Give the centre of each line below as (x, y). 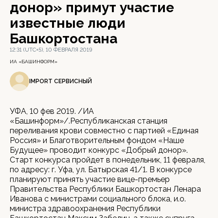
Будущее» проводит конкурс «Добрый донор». (99, 150)
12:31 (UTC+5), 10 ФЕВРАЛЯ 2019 (51, 50)
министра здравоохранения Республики (85, 209)
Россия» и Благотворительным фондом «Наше (97, 140)
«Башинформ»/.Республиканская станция (89, 121)
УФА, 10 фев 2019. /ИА (52, 111)
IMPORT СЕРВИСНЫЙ (61, 81)
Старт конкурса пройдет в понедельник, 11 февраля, (108, 160)
